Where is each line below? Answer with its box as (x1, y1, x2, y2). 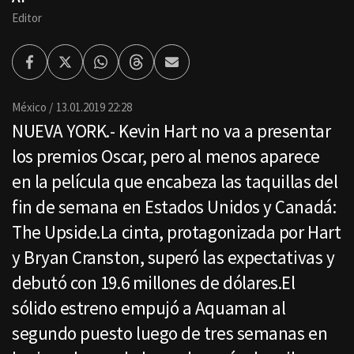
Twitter (64, 60, 105, 77)
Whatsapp (100, 60, 155, 77)
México (12, 100, 47, 115)
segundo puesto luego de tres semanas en (12, 322, 328, 345)
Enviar (171, 60, 205, 77)
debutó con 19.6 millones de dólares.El (12, 271, 296, 295)
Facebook (28, 60, 80, 77)
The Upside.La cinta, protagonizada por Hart (12, 220, 341, 244)
